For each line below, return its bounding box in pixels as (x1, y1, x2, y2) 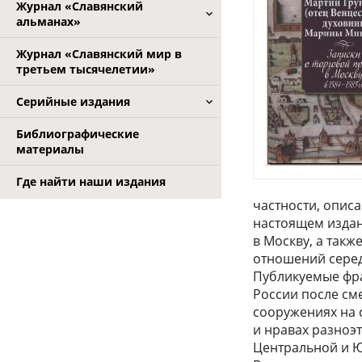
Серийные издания (16, 94, 130, 109)
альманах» (16, 14, 81, 29)
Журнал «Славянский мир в (16, 46, 182, 61)
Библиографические (16, 126, 139, 141)
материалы (16, 141, 84, 157)
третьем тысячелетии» (16, 61, 155, 77)
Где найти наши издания (16, 174, 166, 189)
